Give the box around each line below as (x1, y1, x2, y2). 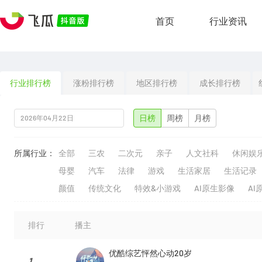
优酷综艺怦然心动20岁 (109, 249, 192, 258)
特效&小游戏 (135, 184, 181, 193)
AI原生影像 (194, 184, 235, 193)
